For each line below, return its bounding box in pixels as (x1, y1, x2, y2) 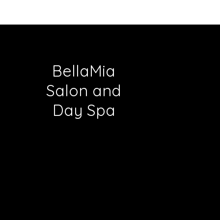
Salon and (46, 81, 122, 100)
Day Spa (52, 100, 115, 120)
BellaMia (52, 61, 116, 81)
